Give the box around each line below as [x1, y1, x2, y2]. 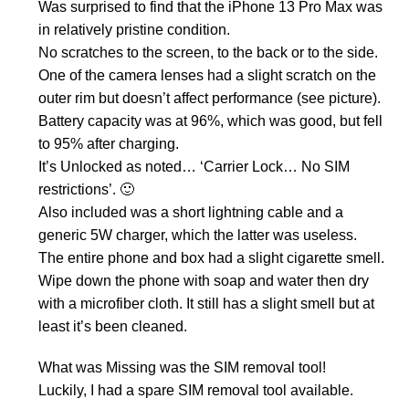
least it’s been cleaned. [38, 319, 187, 335]
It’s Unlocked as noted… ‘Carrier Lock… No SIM [38, 159, 350, 175]
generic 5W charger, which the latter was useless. [38, 227, 357, 244]
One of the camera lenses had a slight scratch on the [38, 68, 376, 84]
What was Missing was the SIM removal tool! [38, 360, 326, 376]
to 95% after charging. [38, 136, 179, 152]
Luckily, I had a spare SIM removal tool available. [38, 383, 353, 399]
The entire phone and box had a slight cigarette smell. [38, 250, 384, 267]
